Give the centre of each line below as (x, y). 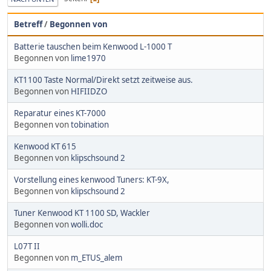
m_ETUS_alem (96, 257)
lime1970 (88, 58)
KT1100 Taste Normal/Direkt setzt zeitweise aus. (103, 80)
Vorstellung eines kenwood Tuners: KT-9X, (92, 179)
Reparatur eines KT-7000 (60, 113)
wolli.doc (87, 224)
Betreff (28, 24)
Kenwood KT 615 (45, 146)
